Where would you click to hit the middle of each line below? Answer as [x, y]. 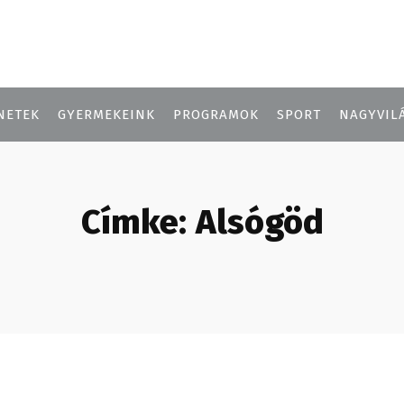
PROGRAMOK [216, 114]
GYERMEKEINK [106, 114]
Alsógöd [259, 221]
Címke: [133, 221]
